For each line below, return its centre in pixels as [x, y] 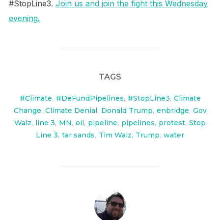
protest [172, 123]
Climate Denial [71, 110]
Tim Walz [115, 135]
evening [23, 18]
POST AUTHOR [110, 195]
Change [27, 110]
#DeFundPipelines [90, 98]
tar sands [78, 135]
